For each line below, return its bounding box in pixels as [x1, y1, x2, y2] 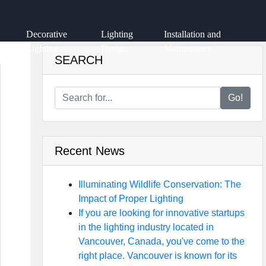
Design [101, 43, 128, 53]
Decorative [26, 29, 68, 39]
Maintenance [163, 43, 212, 53]
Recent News [54, 144, 125, 157]
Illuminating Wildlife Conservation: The [78, 179, 241, 189]
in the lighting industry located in [78, 222, 214, 232]
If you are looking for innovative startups [78, 208, 245, 218]
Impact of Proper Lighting [78, 194, 183, 204]
